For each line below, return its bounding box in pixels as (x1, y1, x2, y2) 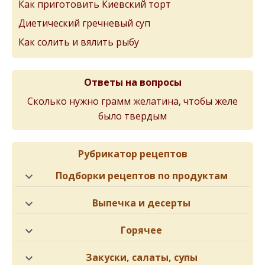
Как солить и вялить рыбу (18, 35, 139, 49)
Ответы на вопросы (83, 76, 182, 89)
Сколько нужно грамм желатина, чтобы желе (27, 95, 238, 108)
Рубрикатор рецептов (77, 147, 188, 161)
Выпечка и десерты (92, 196, 190, 210)
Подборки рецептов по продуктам (55, 169, 228, 183)
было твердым (98, 109, 167, 121)
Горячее (121, 224, 162, 237)
